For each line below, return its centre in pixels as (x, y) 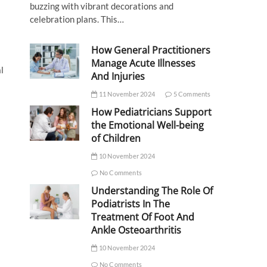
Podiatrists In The (131, 204)
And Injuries (118, 77)
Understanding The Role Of (152, 191)
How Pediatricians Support (152, 112)
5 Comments (191, 94)
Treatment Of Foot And (143, 217)
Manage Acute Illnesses (144, 63)
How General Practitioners (151, 50)
